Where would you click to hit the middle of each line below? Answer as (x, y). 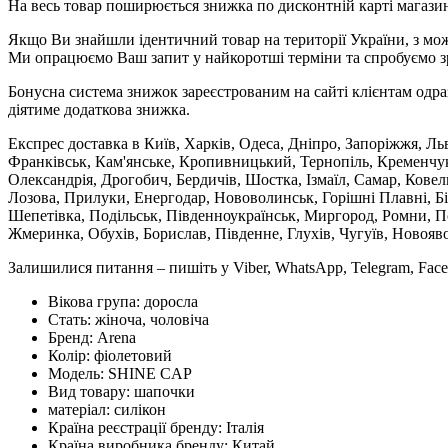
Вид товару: (91, 391)
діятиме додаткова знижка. (99, 109)
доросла (171, 301)
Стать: (71, 319)
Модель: (78, 373)
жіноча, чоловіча (152, 319)
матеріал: (81, 409)
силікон (140, 409)
